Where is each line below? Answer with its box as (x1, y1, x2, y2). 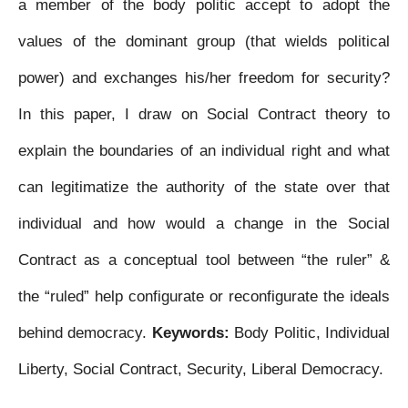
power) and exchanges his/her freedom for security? (18, 69, 390, 87)
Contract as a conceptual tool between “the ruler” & (18, 251, 390, 269)
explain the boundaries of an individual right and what (18, 142, 390, 159)
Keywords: (151, 324, 235, 342)
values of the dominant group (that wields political (18, 33, 390, 50)
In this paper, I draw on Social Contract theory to (18, 106, 390, 123)
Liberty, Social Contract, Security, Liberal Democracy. (18, 361, 383, 378)
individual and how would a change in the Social (18, 215, 390, 232)
